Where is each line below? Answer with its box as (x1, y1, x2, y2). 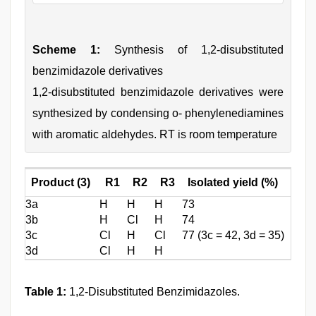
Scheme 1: (32, 43, 100, 56)
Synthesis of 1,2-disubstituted (100, 43, 284, 56)
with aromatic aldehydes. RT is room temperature (32, 128, 277, 140)
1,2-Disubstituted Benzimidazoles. (66, 285, 240, 298)
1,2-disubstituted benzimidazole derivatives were (32, 85, 284, 98)
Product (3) (31, 176, 90, 188)
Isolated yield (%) (188, 176, 278, 188)
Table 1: (25, 285, 66, 298)
